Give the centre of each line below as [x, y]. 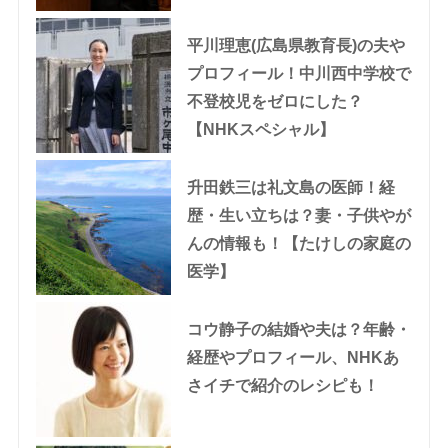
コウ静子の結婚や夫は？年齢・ [298, 330]
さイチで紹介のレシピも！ [282, 386]
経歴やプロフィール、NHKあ [292, 358]
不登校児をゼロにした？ [274, 102]
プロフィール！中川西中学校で [298, 74]
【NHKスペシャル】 [260, 130]
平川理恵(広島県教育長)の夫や [295, 46]
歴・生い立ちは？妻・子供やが [298, 216]
